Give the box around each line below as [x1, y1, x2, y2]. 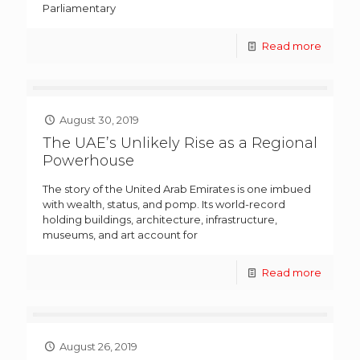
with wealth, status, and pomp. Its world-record [43, 197, 285, 211]
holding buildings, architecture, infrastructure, [43, 212, 277, 226]
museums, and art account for [43, 227, 198, 241]
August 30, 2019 [59, 112, 140, 126]
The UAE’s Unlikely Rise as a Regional [43, 133, 317, 152]
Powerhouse [43, 151, 134, 170]
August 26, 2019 [59, 339, 138, 353]
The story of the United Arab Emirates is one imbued [43, 182, 311, 195]
